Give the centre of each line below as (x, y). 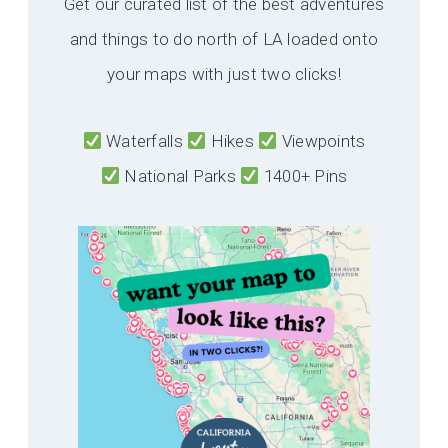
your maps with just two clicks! (224, 74)
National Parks (180, 176)
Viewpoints (321, 141)
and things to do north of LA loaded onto (224, 39)
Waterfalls (144, 141)
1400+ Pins (303, 176)
